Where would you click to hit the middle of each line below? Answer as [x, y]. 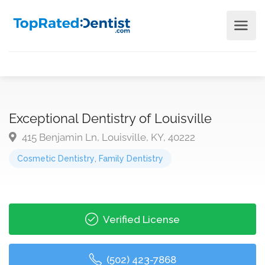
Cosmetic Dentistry [56, 159]
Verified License [140, 219]
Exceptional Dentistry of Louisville [110, 118]
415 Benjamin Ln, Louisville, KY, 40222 [107, 137]
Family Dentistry [131, 159]
